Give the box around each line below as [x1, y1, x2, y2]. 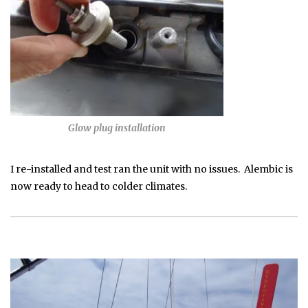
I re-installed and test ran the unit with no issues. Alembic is [10, 162, 293, 175]
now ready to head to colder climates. [10, 179, 187, 192]
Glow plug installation [68, 121, 166, 134]
